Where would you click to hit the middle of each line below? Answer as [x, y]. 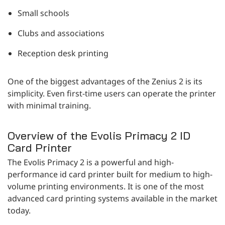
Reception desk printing [63, 53]
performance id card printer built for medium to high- [110, 174]
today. [19, 210]
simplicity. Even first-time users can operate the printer [112, 93]
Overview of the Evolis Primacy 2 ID [99, 135]
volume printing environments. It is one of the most [106, 186]
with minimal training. [49, 105]
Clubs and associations [61, 33]
